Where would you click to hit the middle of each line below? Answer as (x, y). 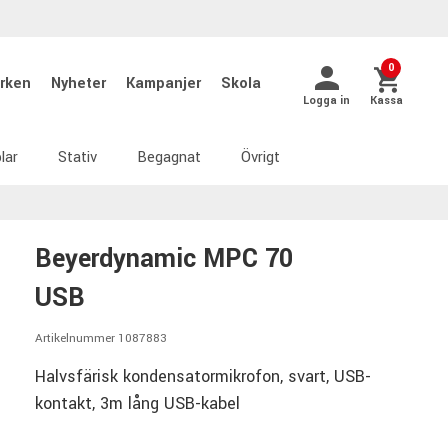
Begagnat (169, 157)
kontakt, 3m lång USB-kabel (137, 403)
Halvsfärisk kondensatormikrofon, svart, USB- (203, 376)
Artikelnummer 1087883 (101, 338)
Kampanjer (165, 83)
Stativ (77, 157)
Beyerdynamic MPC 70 (164, 258)
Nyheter (80, 83)
